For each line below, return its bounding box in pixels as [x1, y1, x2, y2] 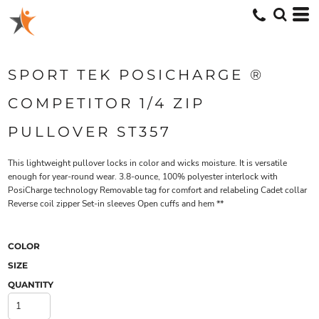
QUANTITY [8, 279, 53, 290]
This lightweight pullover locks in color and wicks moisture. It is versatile [8, 157, 287, 169]
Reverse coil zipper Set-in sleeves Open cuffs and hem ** [8, 198, 224, 209]
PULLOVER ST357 [8, 123, 172, 140]
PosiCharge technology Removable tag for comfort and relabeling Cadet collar [8, 184, 307, 196]
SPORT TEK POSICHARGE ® [8, 66, 264, 83]
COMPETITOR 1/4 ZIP [8, 95, 205, 112]
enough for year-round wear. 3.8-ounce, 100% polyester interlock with [8, 171, 278, 182]
